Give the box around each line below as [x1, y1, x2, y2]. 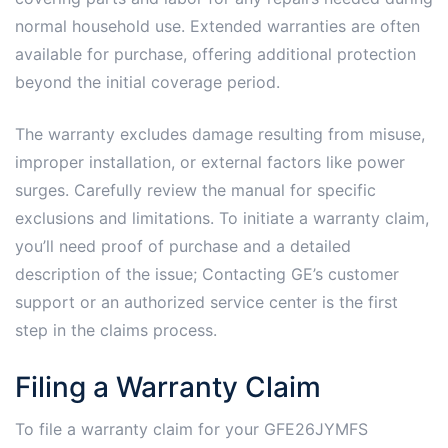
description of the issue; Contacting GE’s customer [15, 263, 399, 284]
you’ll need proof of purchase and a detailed [15, 235, 351, 256]
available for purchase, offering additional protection [15, 43, 416, 64]
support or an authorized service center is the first [15, 291, 398, 312]
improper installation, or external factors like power [15, 151, 405, 172]
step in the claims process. [15, 319, 217, 340]
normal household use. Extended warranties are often [15, 15, 420, 36]
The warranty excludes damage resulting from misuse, [15, 123, 425, 144]
